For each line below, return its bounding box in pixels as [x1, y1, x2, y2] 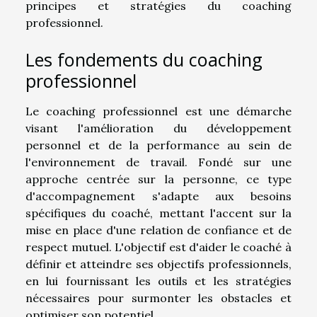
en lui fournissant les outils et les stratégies [25, 273, 292, 288]
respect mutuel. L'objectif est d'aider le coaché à [25, 239, 292, 254]
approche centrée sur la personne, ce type [25, 171, 292, 186]
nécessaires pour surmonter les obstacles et [25, 290, 292, 305]
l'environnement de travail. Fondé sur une [25, 154, 292, 169]
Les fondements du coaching [25, 47, 263, 71]
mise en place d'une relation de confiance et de [25, 222, 292, 237]
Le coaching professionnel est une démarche [25, 103, 292, 118]
